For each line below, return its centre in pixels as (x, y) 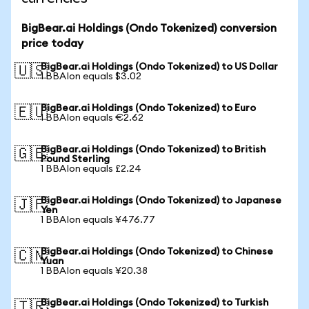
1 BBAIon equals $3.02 (91, 77)
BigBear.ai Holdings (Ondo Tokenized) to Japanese (161, 201)
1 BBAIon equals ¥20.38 (94, 271)
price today (52, 43)
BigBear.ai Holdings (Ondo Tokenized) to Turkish (154, 303)
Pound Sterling (75, 159)
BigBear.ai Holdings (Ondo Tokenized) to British (153, 150)
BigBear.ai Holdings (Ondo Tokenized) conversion (149, 28)
